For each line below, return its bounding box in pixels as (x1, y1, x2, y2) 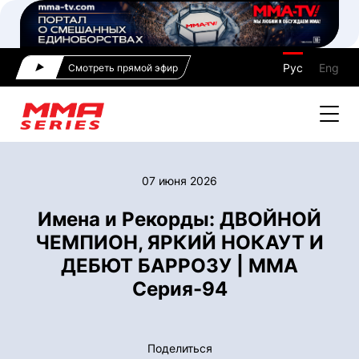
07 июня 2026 (142, 173, 217, 188)
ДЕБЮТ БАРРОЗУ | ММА (61, 253, 298, 277)
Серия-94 (131, 276, 228, 301)
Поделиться (147, 341, 212, 355)
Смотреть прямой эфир (68, 61, 178, 74)
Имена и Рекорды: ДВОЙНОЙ (38, 207, 321, 231)
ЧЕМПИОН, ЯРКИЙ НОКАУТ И (35, 230, 324, 254)
